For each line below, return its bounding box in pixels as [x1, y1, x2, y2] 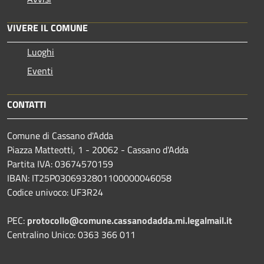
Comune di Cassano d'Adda [7, 128, 113, 143]
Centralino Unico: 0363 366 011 [7, 227, 136, 242]
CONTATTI [7, 97, 47, 111]
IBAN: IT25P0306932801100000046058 [7, 170, 171, 185]
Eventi [27, 63, 53, 78]
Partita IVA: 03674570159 [7, 156, 113, 171]
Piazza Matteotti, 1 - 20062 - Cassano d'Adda [7, 142, 189, 157]
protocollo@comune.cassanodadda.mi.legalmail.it [27, 213, 232, 227]
